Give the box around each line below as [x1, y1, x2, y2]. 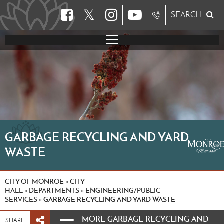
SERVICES [5, 195, 37, 204]
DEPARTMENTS [29, 186, 79, 195]
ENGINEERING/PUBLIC [85, 186, 160, 195]
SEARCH [171, 10, 201, 19]
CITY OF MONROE [5, 177, 64, 186]
